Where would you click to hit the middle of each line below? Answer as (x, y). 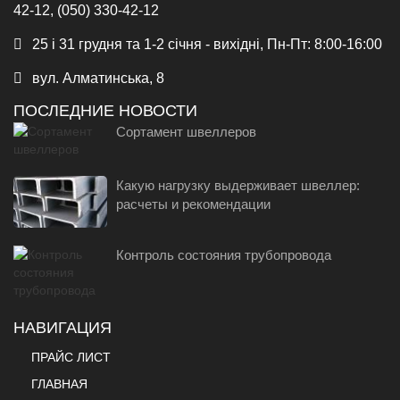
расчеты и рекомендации (193, 204)
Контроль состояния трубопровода (223, 255)
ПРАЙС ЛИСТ (71, 358)
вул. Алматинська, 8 (96, 78)
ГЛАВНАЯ (59, 384)
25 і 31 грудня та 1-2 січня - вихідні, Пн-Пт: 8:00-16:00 (205, 44)
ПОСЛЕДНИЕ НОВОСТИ (105, 110)
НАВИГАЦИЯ (62, 328)
